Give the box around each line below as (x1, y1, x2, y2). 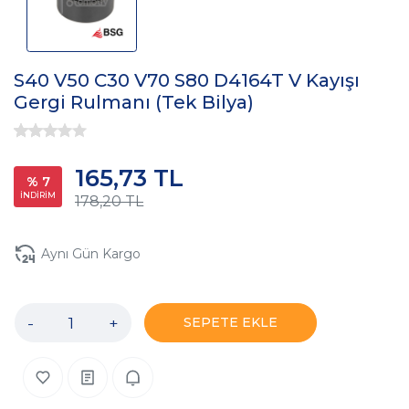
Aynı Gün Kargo (40, 245, 141, 262)
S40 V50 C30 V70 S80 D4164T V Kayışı (14, 69, 360, 92)
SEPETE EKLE (184, 314, 278, 331)
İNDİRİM (20, 189, 56, 200)
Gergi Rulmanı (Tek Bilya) (14, 91, 254, 114)
